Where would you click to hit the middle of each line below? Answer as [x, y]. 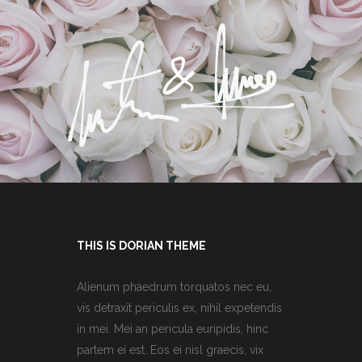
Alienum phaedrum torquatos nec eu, [174, 286]
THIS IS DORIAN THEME [141, 245]
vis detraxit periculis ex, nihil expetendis [179, 307]
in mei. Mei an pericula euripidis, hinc [173, 328]
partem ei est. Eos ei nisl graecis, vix [170, 349]
